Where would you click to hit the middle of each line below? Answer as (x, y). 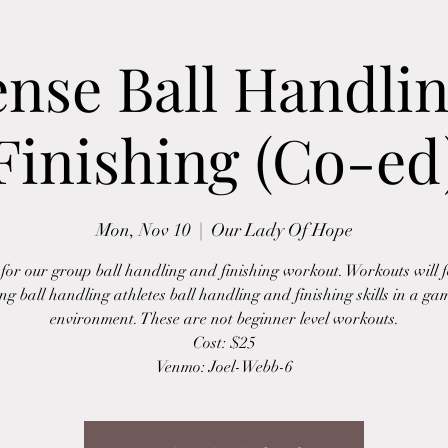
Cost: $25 (224, 343)
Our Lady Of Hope (281, 230)
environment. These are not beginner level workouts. (224, 319)
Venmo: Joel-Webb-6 (224, 367)
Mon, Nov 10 (143, 230)
